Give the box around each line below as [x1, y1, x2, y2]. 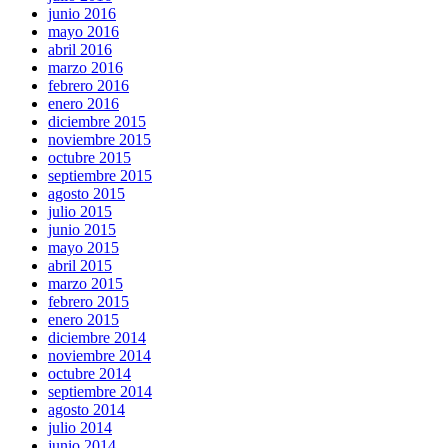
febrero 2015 [48, 292, 129, 310]
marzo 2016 [48, 58, 123, 76]
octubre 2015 [48, 148, 131, 166]
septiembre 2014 [48, 382, 152, 400]
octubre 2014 [48, 364, 131, 382]
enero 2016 [48, 94, 119, 112]
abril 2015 [48, 256, 112, 274]
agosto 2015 [48, 184, 125, 202]
